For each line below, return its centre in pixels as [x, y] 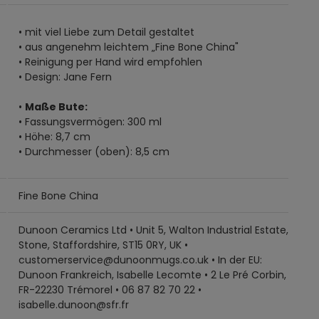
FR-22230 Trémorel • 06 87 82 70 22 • [110, 289]
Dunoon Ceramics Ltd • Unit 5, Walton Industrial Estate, [154, 230]
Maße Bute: [57, 106]
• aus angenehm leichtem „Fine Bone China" [129, 47]
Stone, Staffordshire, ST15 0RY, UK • [104, 245]
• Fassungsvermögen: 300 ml [90, 121]
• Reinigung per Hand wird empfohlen [111, 62]
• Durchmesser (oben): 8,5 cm [94, 151]
